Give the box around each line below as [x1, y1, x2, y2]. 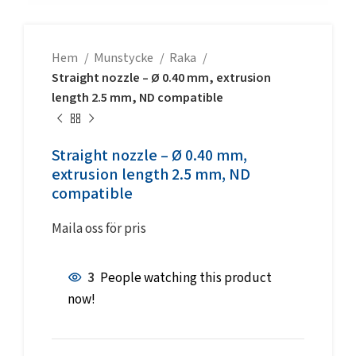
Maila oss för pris [52, 220, 146, 238]
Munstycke [94, 50, 156, 67]
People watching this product [100, 269, 272, 288]
